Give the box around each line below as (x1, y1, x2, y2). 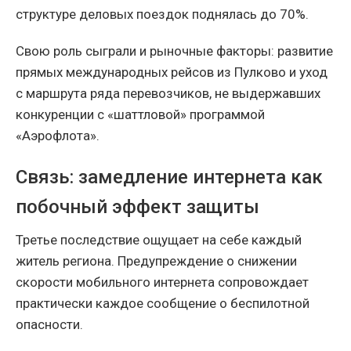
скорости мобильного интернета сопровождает (16, 274, 309, 291)
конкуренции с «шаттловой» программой (16, 107, 265, 123)
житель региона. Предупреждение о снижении (16, 253, 297, 270)
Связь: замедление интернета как (16, 166, 323, 189)
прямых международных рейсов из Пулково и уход (16, 64, 327, 81)
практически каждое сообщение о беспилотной (16, 295, 309, 312)
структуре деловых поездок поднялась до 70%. (16, 6, 309, 23)
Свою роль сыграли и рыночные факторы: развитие (16, 43, 333, 60)
